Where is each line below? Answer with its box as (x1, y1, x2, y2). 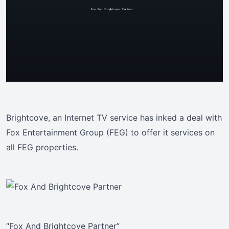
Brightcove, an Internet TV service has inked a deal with (6, 112, 222, 123)
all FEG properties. (6, 142, 78, 153)
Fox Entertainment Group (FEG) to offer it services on (6, 127, 215, 138)
